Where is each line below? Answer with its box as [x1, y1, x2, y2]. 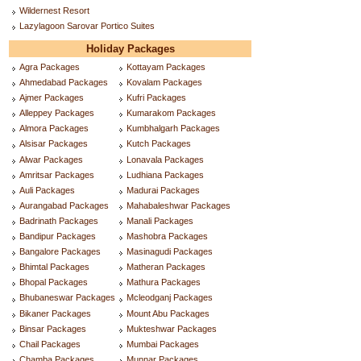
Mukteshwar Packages [127, 323, 217, 334]
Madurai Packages [127, 185, 200, 195]
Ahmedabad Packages [19, 77, 108, 88]
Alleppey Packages [19, 108, 94, 118]
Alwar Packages [19, 154, 83, 164]
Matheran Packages [127, 262, 205, 272]
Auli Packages [19, 185, 75, 195]
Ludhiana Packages [127, 169, 204, 180]
